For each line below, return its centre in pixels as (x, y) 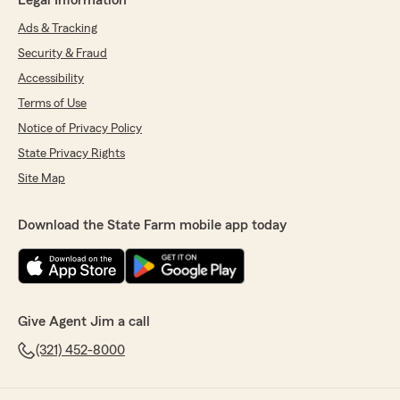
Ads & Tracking (58, 29)
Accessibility (51, 79)
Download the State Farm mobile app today (152, 225)
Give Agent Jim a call (84, 321)
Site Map (42, 179)
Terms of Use (52, 104)
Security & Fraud (62, 54)
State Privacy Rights (71, 154)
